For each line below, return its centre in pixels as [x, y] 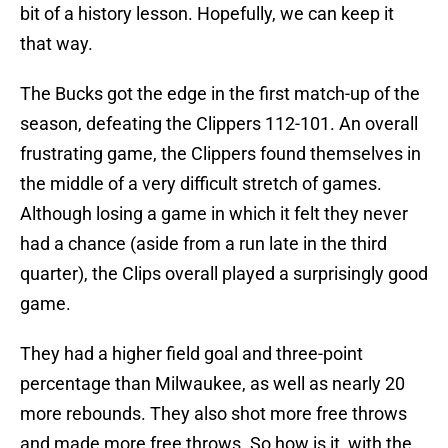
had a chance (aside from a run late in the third [203, 244]
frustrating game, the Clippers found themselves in [220, 154]
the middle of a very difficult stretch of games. [201, 184]
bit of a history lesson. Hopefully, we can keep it [207, 14]
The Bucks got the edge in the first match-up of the [220, 94]
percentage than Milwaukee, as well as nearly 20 [212, 384]
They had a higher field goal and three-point [191, 354]
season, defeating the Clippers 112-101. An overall [219, 124]
